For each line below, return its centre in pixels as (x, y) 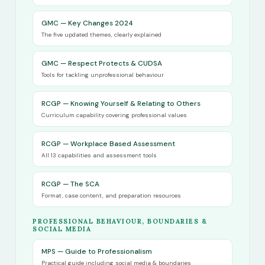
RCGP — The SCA (70, 184)
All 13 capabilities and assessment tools (99, 156)
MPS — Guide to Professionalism (97, 252)
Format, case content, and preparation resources (111, 196)
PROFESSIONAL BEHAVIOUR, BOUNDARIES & (120, 222)
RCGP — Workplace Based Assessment (108, 144)
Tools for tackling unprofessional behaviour (103, 75)
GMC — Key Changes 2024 (87, 23)
